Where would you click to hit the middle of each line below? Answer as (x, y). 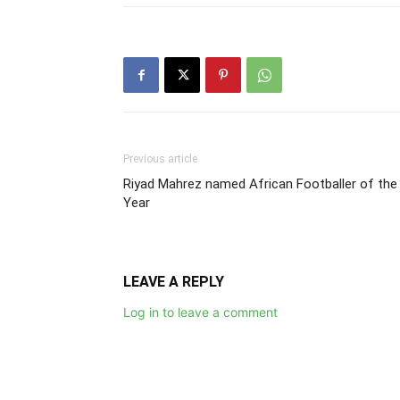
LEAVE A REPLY (174, 282)
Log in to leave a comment (200, 312)
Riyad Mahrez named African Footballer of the (260, 184)
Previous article (160, 159)
